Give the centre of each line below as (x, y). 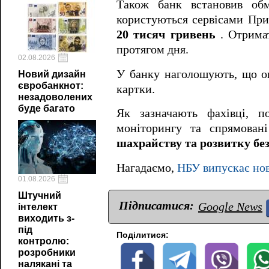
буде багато (47, 108)
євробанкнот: (51, 86)
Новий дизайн (52, 74)
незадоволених (55, 97)
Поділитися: (143, 235)
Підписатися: (156, 206)
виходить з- (46, 218)
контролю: (44, 241)
